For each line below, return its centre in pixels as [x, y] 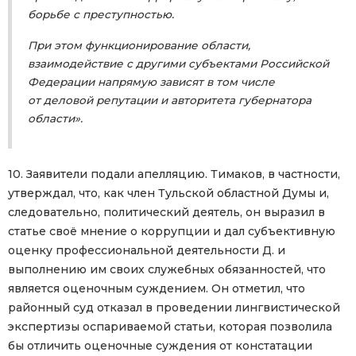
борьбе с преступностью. [101, 15]
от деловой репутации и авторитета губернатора [170, 101]
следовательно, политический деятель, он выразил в [166, 213]
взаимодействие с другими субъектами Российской [178, 64]
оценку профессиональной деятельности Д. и [147, 251]
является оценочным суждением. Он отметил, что [157, 289]
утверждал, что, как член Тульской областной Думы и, [168, 193]
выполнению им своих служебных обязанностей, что [167, 270]
